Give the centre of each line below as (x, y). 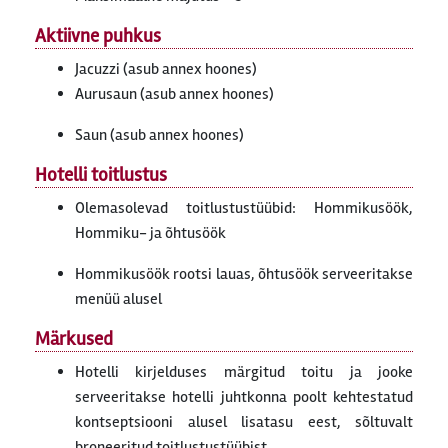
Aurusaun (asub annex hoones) (174, 94)
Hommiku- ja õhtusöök (150, 233)
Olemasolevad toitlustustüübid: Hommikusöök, (244, 208)
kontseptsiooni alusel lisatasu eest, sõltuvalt (244, 422)
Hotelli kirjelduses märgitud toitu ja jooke (244, 372)
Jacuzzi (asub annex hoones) (166, 69)
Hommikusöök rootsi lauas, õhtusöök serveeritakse (244, 274)
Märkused (74, 339)
